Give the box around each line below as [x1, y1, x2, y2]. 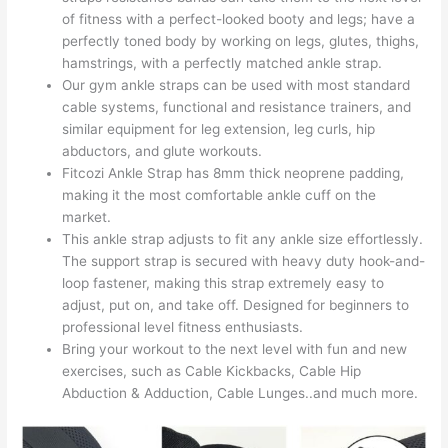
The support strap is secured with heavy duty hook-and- [62, 253, 426, 270]
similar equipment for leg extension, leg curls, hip [62, 121, 376, 138]
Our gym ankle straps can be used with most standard [62, 77, 411, 94]
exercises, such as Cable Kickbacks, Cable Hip [62, 363, 362, 380]
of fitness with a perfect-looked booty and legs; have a [62, 11, 416, 28]
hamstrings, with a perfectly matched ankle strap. [62, 55, 383, 72]
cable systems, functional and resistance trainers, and [62, 99, 412, 116]
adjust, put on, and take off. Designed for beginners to [62, 297, 410, 314]
